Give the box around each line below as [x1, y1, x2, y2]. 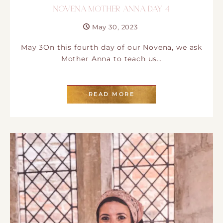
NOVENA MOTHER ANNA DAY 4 [53, 5, 170, 14]
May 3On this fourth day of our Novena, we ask [20, 43, 203, 52]
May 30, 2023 [92, 23, 138, 31]
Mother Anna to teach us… [61, 55, 162, 63]
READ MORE [88, 90, 135, 98]
